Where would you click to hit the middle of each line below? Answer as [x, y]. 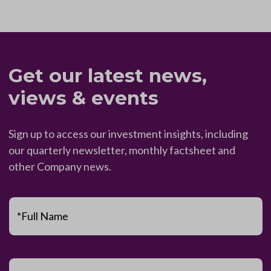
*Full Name [43, 216]
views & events [83, 98]
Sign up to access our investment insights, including [128, 133]
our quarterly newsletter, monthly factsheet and [122, 150]
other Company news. [60, 166]
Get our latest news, [107, 75]
